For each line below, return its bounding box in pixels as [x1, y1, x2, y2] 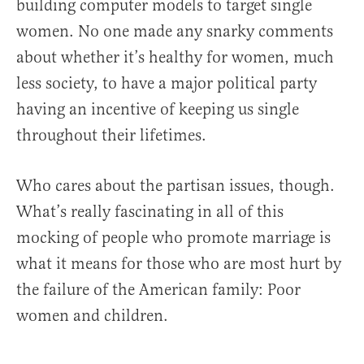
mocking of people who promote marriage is [16, 227, 331, 249]
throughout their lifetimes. [16, 125, 206, 146]
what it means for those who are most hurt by [16, 253, 341, 275]
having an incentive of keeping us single [16, 99, 299, 120]
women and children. [16, 305, 168, 327]
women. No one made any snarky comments [16, 21, 333, 42]
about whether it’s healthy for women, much [16, 47, 334, 68]
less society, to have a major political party [16, 73, 317, 94]
